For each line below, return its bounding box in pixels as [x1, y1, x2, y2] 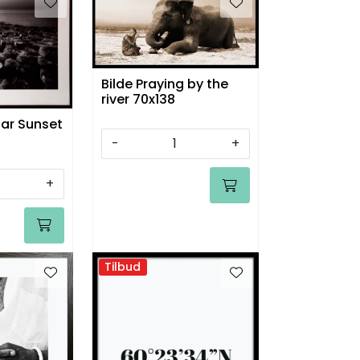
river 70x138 [100, 90, 175, 109]
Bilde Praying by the [100, 75, 228, 94]
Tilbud [104, 258, 141, 275]
